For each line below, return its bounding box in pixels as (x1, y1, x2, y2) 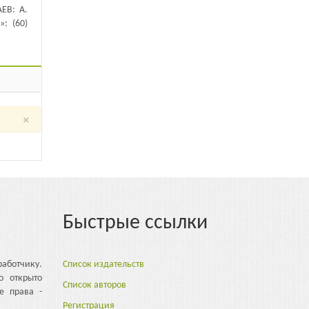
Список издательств (63, 259, 144, 270)
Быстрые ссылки (63, 212, 208, 235)
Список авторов (63, 280, 126, 291)
